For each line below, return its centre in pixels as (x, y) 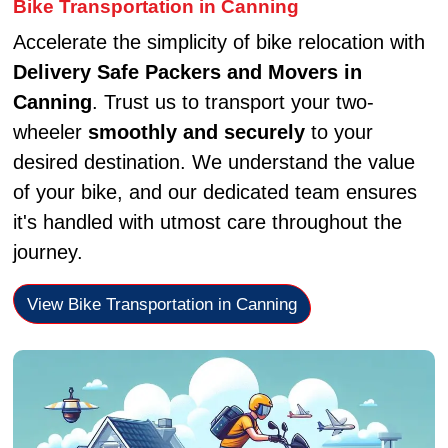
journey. (47, 252)
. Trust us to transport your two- (232, 102)
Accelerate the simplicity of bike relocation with (218, 42)
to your (338, 132)
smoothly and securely (196, 132)
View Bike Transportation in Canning (161, 303)
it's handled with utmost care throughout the (207, 222)
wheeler (50, 132)
